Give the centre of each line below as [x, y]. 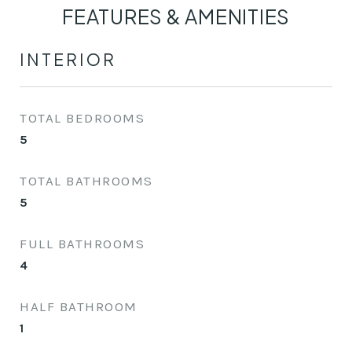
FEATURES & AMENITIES [176, 16]
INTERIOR [68, 59]
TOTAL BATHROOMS [86, 181]
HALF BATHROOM [79, 306]
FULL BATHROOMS [82, 244]
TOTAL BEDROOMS [82, 118]
